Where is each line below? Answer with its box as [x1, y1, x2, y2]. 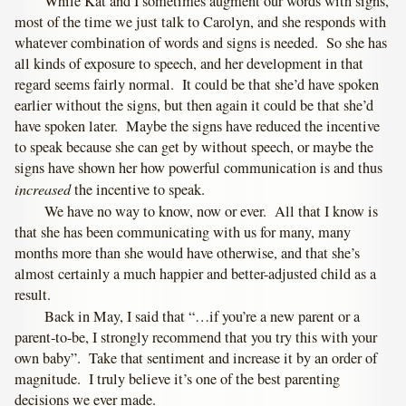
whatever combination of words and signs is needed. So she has [14, 33, 388, 53]
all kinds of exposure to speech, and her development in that [14, 53, 364, 74]
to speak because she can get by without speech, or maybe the [14, 137, 374, 158]
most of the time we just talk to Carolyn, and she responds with [14, 12, 387, 33]
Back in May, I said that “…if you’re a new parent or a [44, 305, 361, 326]
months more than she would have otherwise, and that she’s [14, 242, 361, 263]
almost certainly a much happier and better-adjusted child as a [14, 263, 377, 284]
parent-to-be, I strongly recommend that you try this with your [14, 326, 378, 347]
